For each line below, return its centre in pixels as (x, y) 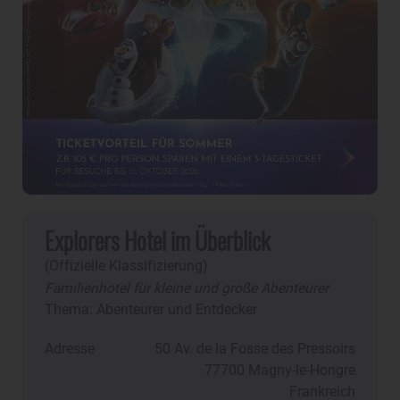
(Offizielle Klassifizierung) (126, 267)
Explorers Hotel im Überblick (158, 241)
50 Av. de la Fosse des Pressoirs (255, 350)
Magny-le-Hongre (300, 371)
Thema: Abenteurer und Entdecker (151, 310)
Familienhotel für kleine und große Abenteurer (187, 289)
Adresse (70, 350)
